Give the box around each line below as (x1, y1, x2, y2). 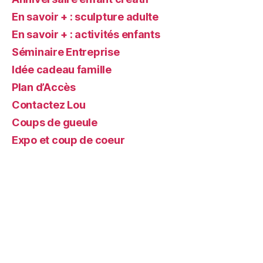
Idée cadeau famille (12, 63, 112, 76)
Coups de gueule (12, 116, 97, 129)
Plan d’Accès (12, 80, 76, 93)
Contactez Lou (12, 98, 86, 111)
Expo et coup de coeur (12, 133, 125, 146)
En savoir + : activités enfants (12, 28, 160, 41)
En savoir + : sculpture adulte (12, 10, 159, 23)
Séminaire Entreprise (12, 45, 120, 58)
